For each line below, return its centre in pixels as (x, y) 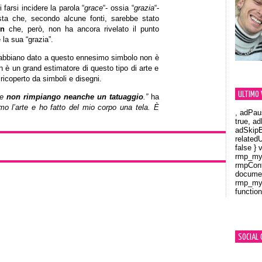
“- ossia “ (118, 8)
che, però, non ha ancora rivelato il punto (82, 29)
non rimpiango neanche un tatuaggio (75, 97)
